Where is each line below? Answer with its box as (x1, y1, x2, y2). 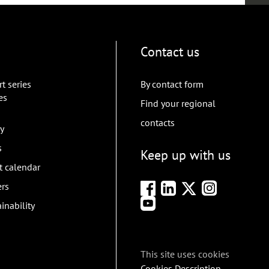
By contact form (141, 78, 204, 91)
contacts (141, 116, 175, 129)
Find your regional (141, 97, 216, 110)
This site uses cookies (141, 247, 229, 260)
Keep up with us (141, 147, 231, 164)
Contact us (141, 43, 199, 61)
